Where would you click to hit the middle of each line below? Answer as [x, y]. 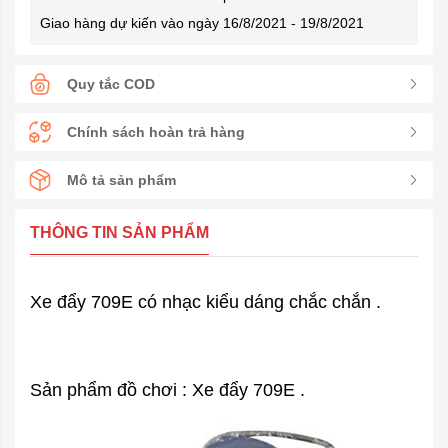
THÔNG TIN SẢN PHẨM [119, 232]
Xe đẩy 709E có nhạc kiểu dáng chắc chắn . [205, 302]
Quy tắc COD [111, 83]
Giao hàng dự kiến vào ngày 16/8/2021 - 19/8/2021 [202, 23]
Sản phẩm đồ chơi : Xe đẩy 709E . [167, 390]
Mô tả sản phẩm [121, 179]
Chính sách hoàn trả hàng [156, 131]
